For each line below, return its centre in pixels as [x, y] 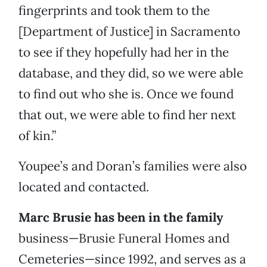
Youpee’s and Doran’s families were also [133, 166]
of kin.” [37, 136]
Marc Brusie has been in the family [121, 218]
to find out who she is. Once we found [126, 94]
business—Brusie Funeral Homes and [124, 238]
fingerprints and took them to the [114, 11]
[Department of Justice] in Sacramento [129, 32]
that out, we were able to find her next [127, 115]
